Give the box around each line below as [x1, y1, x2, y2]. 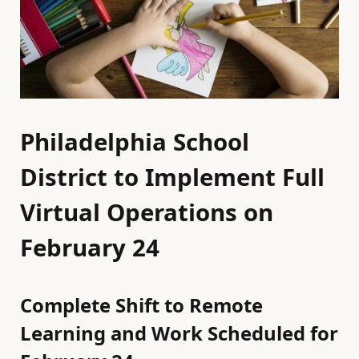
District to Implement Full [20, 161, 325, 194]
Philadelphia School [20, 126, 249, 159]
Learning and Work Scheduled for [20, 320, 338, 347]
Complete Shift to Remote [20, 292, 263, 319]
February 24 [20, 232, 159, 264]
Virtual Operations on [20, 196, 273, 229]
